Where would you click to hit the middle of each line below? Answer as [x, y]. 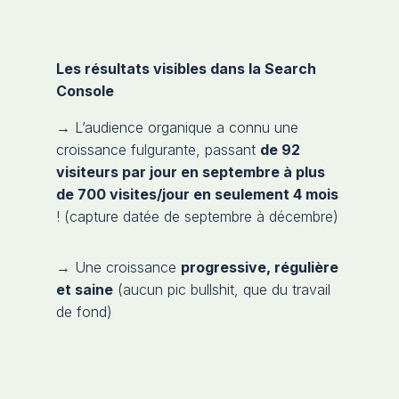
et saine [84, 289]
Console [85, 90]
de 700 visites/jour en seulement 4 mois [197, 194]
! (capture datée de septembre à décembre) [197, 216]
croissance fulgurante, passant [158, 149]
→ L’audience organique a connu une [177, 127]
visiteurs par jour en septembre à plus [190, 171]
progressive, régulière [259, 267]
